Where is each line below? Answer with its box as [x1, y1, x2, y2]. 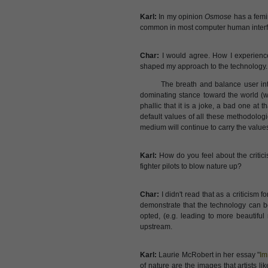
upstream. [140, 223, 172, 231]
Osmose [205, 13, 232, 21]
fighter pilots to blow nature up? [140, 162, 242, 170]
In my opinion [157, 13, 205, 21]
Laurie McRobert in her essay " [157, 251, 260, 259]
